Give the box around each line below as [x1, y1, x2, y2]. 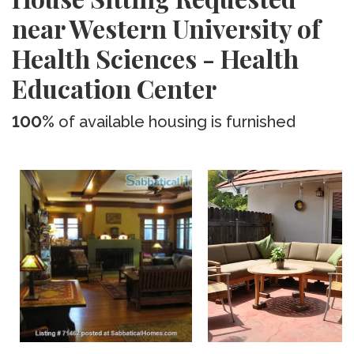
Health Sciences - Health [12, 41, 299, 75]
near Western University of [12, 11, 321, 45]
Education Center [12, 71, 217, 105]
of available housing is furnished [55, 112, 296, 131]
